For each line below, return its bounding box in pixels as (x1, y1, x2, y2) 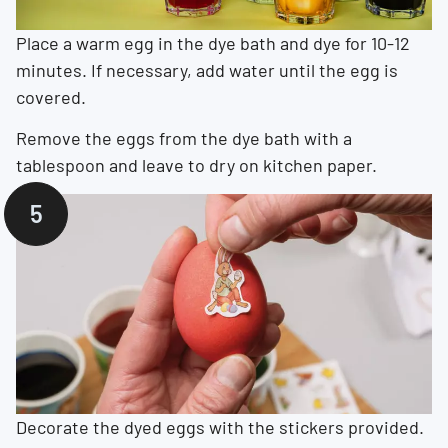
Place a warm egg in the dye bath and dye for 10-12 (16, 32, 410, 54)
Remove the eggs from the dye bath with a (16, 127, 352, 150)
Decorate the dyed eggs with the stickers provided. (16, 415, 424, 438)
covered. (16, 86, 86, 108)
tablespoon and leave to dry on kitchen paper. (16, 154, 377, 177)
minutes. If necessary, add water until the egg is (16, 59, 398, 81)
